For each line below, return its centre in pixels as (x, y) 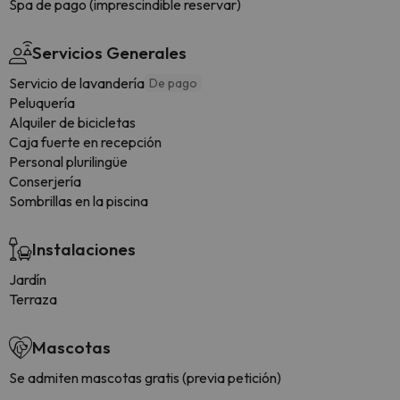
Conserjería (45, 182)
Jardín (28, 280)
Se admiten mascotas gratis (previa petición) (145, 378)
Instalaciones (84, 250)
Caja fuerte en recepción (85, 142)
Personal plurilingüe (68, 162)
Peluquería (42, 103)
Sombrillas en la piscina (79, 201)
